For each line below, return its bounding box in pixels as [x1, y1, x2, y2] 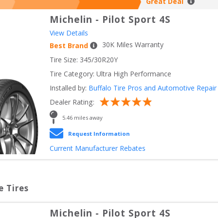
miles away [72, 113, 103, 121]
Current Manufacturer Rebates [50, 144, 145, 153]
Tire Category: [50, 69, 94, 79]
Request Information [68, 129, 130, 137]
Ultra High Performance [96, 69, 171, 79]
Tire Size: [50, 55, 80, 65]
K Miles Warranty [110, 40, 163, 50]
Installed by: [50, 83, 87, 93]
